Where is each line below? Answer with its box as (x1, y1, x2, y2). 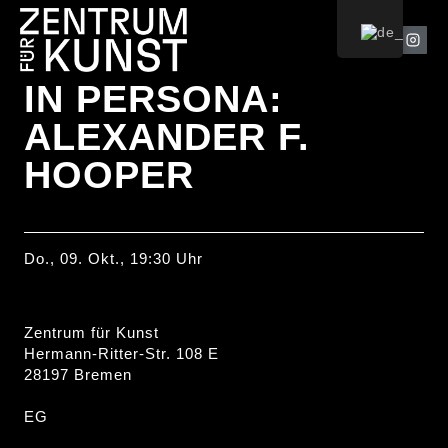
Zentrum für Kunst (24, 323, 159, 341)
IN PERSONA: (24, 78, 283, 120)
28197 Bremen (24, 365, 132, 383)
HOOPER (24, 154, 194, 196)
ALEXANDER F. (24, 116, 310, 158)
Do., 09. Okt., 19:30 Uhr (24, 250, 203, 267)
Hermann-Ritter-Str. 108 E (24, 344, 219, 362)
